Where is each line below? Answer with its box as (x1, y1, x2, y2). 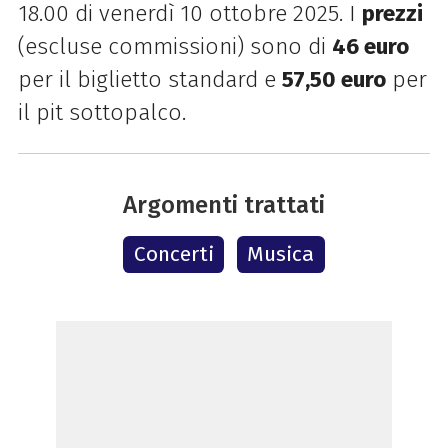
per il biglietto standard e (17, 65, 282, 93)
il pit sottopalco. (17, 98, 186, 126)
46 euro (331, 32, 409, 60)
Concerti (133, 240, 214, 267)
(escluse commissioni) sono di (17, 32, 332, 60)
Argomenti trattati (123, 190, 325, 220)
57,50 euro (281, 65, 386, 93)
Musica (247, 240, 315, 267)
